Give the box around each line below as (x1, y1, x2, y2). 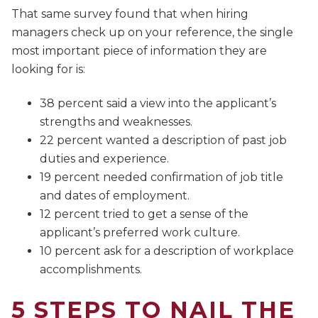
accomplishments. (40, 263, 142, 277)
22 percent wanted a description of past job (40, 133, 287, 148)
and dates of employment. (40, 189, 190, 203)
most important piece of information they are (11, 44, 267, 58)
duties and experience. (40, 152, 169, 166)
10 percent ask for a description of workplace (40, 244, 294, 258)
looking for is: (11, 62, 85, 77)
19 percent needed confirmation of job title (40, 170, 283, 185)
